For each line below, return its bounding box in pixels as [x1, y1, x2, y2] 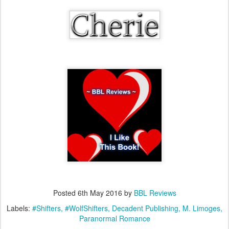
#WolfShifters [65, 202, 108, 213]
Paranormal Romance [79, 213, 150, 223]
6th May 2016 [77, 187, 122, 198]
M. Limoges [182, 202, 220, 213]
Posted [53, 187, 78, 198]
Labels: [7, 202, 32, 213]
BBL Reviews [133, 187, 176, 198]
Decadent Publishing [112, 202, 178, 213]
